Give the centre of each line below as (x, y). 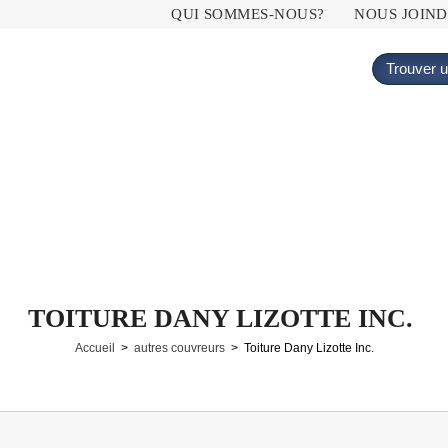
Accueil (94, 348)
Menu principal (176, 9)
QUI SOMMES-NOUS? (248, 14)
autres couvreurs (179, 348)
